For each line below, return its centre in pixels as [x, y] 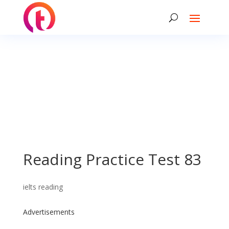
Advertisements [49, 212]
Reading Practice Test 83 [112, 159]
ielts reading [43, 187]
